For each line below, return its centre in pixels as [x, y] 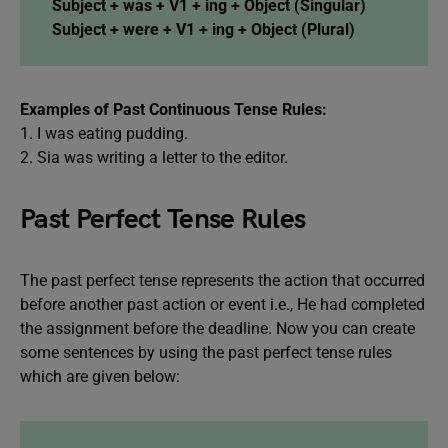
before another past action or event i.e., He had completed [222, 304]
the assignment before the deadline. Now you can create [217, 328]
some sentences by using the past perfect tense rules [206, 352]
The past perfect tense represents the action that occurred [222, 280]
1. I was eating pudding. [104, 133]
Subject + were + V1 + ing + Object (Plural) [203, 29]
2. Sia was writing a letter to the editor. [154, 157]
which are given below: [100, 376]
